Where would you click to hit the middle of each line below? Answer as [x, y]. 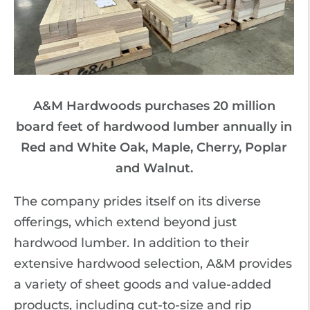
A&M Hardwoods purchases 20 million [154, 106]
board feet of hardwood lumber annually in [154, 127]
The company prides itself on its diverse [137, 201]
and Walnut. [154, 168]
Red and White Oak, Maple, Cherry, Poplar [154, 147]
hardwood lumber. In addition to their [131, 243]
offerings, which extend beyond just [125, 222]
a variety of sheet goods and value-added [143, 284]
